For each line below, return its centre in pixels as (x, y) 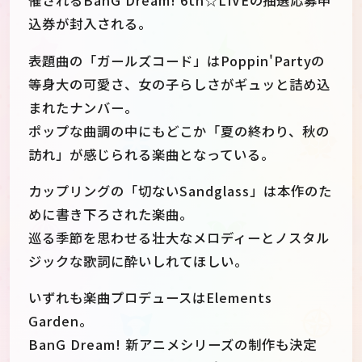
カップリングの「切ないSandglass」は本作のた (180, 190)
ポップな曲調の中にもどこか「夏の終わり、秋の (179, 130)
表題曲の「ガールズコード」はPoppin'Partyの (177, 60)
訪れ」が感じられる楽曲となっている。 (152, 154)
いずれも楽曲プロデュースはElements (150, 298)
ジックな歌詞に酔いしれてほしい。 (138, 261)
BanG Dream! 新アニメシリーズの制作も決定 (173, 345)
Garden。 (61, 321)
